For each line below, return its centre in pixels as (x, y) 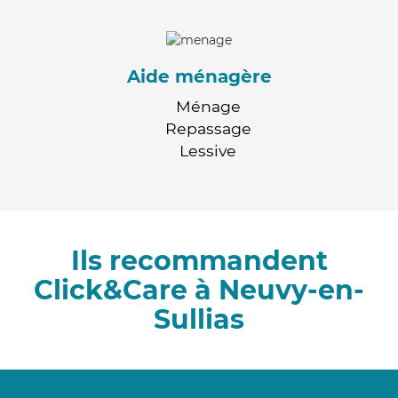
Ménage (208, 106)
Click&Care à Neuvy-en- (199, 290)
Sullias (199, 319)
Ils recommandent (199, 260)
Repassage (208, 128)
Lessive (208, 150)
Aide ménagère (199, 76)
